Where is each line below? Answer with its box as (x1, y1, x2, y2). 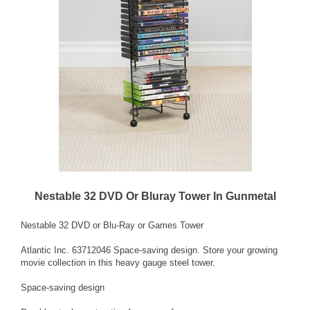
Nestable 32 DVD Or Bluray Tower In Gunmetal (34, 190, 276, 202)
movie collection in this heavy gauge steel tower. (21, 257, 215, 268)
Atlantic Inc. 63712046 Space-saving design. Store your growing (21, 244, 277, 255)
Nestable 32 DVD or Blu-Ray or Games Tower (21, 219, 203, 230)
